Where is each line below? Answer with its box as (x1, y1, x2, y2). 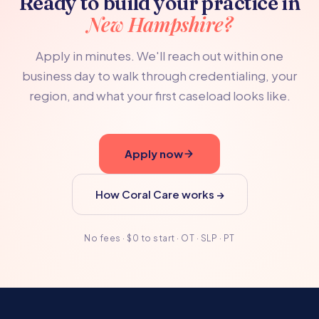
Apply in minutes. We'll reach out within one (36, 48, 283, 63)
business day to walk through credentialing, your (22, 68, 297, 83)
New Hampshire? (86, 11, 233, 37)
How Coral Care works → (95, 187, 224, 201)
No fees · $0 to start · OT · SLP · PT (84, 233, 235, 244)
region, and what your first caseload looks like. (28, 88, 291, 103)
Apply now (125, 147, 183, 160)
